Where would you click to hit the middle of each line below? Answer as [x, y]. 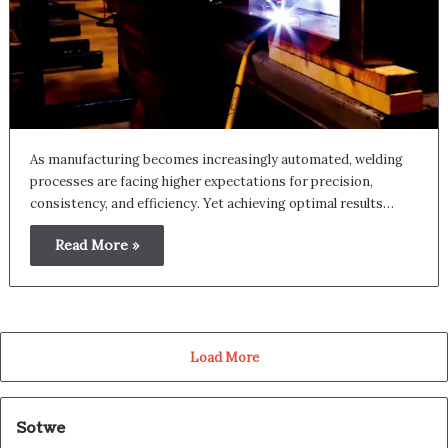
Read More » [96, 245]
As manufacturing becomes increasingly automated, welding [216, 160]
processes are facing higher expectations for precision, [201, 182]
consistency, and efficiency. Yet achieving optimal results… [211, 204]
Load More [224, 358]
